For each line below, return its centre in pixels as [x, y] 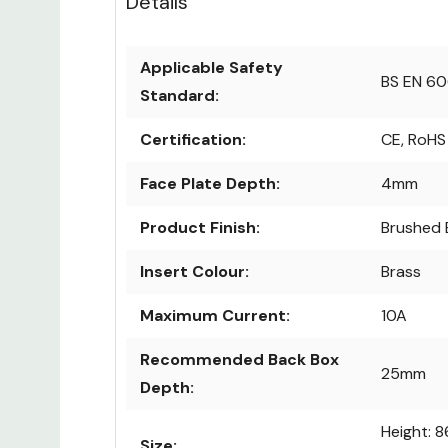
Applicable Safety [211, 68]
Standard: [179, 96]
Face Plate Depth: [210, 184]
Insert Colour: [194, 272]
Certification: [193, 140]
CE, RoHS [413, 140]
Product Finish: [200, 228]
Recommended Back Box [239, 360]
